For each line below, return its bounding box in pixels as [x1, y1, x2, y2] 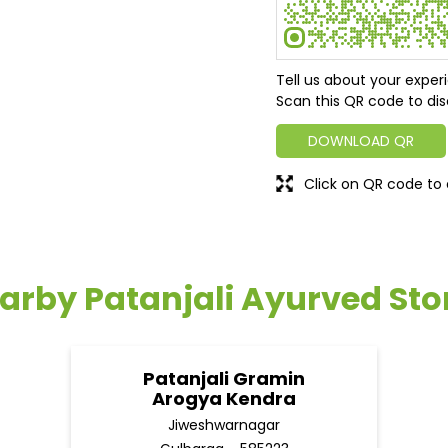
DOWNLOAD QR [308, 131, 414, 152]
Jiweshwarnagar [168, 415, 280, 436]
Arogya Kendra [152, 386, 296, 412]
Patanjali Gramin [143, 366, 305, 392]
